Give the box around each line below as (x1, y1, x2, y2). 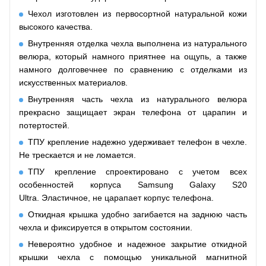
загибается (132, 209, 179, 219)
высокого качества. (19, 21, 93, 31)
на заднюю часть (179, 209, 248, 219)
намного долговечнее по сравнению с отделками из (19, 64, 247, 74)
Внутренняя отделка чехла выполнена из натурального (28, 38, 247, 48)
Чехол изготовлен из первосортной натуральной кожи (28, 8, 247, 18)
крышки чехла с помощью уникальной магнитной (19, 252, 247, 262)
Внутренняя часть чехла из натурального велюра (28, 94, 247, 104)
